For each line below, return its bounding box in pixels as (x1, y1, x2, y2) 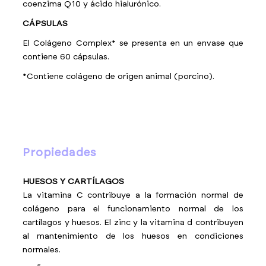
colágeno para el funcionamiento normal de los (23, 205, 243, 213)
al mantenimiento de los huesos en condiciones (23, 232, 243, 240)
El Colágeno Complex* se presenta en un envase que (23, 39, 243, 47)
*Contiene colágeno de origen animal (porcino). (23, 72, 215, 81)
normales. (23, 246, 61, 254)
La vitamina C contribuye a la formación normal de (23, 191, 243, 199)
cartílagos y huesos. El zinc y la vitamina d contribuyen (23, 218, 243, 227)
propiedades (30, 147, 97, 159)
